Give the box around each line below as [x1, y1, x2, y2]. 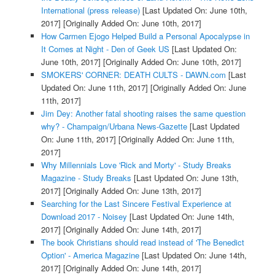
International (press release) [41, 4, 140, 16]
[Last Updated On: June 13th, [131, 171, 239, 184]
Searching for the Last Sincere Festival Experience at [41, 197, 231, 209]
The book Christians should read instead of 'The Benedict [41, 236, 244, 248]
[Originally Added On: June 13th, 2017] [60, 184, 201, 196]
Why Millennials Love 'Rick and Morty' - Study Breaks [41, 158, 231, 171]
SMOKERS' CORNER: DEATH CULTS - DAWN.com [41, 68, 226, 80]
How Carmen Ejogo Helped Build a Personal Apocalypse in [41, 29, 250, 42]
